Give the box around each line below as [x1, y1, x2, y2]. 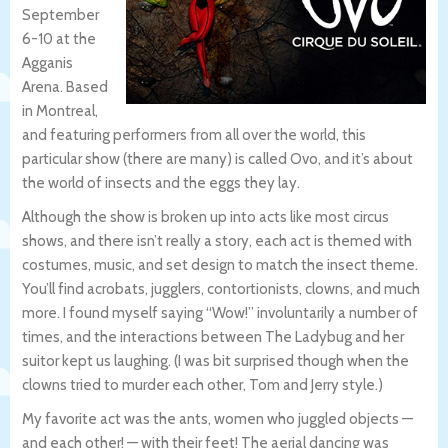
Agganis [22, 54, 73, 73]
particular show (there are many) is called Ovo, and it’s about [22, 150, 413, 169]
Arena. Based [22, 78, 108, 97]
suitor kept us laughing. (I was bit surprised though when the [22, 352, 409, 371]
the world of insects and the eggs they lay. [22, 174, 300, 193]
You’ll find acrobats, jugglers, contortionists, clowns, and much [22, 280, 420, 299]
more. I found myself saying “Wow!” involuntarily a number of [22, 304, 418, 323]
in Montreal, [22, 102, 98, 121]
